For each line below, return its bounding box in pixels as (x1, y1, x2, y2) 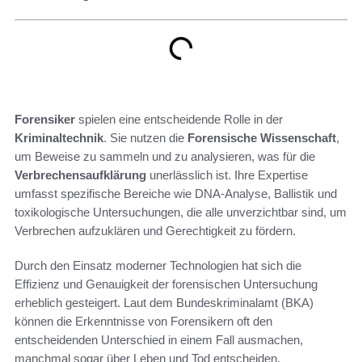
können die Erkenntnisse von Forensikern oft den (15, 314, 272, 328)
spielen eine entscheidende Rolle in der (75, 112, 283, 126)
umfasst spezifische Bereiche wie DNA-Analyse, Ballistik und (15, 187, 337, 200)
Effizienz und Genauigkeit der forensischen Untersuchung (15, 277, 318, 291)
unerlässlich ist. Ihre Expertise (146, 168, 308, 182)
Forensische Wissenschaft (187, 131, 336, 145)
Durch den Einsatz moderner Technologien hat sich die (15, 259, 301, 272)
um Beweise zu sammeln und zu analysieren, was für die (15, 149, 315, 163)
